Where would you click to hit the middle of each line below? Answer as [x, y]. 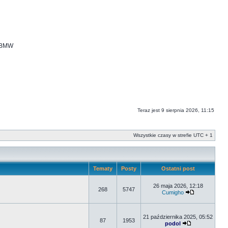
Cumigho [173, 192]
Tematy [103, 168]
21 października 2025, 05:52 [178, 217]
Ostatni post [178, 168]
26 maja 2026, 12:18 [178, 186]
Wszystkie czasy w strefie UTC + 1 [173, 135]
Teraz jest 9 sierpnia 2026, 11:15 [176, 110]
